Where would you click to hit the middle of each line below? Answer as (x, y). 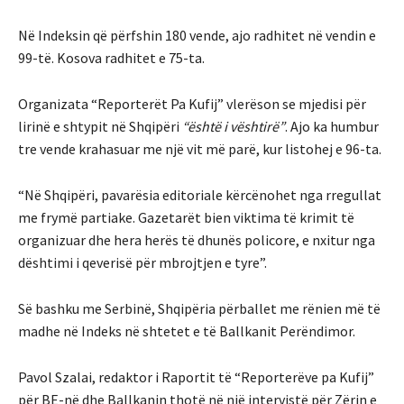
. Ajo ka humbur (332, 126)
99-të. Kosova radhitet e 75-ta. (111, 57)
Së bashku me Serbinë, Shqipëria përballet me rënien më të (199, 308)
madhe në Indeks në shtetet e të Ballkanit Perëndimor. (187, 331)
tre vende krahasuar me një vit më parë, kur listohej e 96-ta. (200, 148)
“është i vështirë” (234, 126)
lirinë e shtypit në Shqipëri (100, 126)
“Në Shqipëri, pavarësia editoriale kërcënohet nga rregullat (200, 194)
